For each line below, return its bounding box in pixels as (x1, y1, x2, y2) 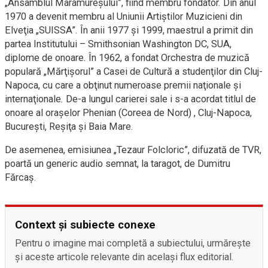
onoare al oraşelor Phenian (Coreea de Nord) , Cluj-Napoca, (5, 107, 252, 119)
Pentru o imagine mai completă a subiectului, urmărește (15, 237, 251, 249)
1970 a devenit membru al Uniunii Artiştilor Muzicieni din (5, 11, 242, 23)
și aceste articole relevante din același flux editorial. (15, 251, 234, 263)
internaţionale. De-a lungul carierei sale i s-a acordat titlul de (5, 93, 256, 105)
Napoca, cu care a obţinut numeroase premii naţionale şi (5, 80, 241, 92)
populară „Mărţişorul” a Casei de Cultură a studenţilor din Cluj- (5, 66, 263, 78)
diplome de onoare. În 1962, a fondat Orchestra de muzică (5, 52, 249, 64)
